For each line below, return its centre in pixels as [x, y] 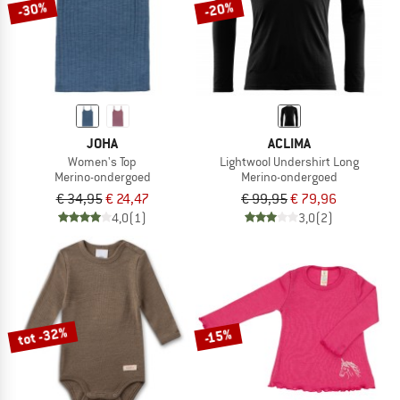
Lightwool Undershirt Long [289, 161]
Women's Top [102, 161]
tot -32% [43, 336]
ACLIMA [289, 143]
